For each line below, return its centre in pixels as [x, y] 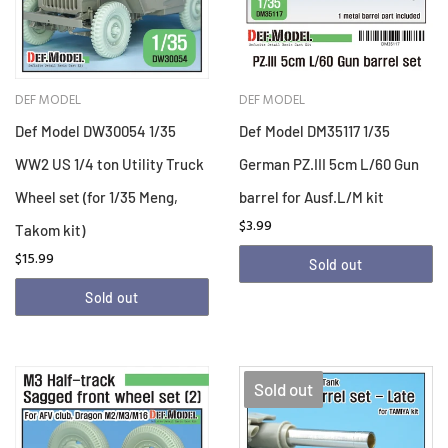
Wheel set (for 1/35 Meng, [96, 197]
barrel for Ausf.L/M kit [311, 197]
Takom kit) [50, 230]
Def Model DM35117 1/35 [314, 131]
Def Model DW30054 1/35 [95, 131]
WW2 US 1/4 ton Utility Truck [109, 164]
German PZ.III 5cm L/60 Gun [329, 164]
